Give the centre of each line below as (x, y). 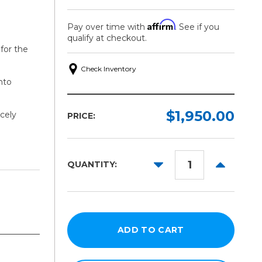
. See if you (197, 27)
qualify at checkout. (107, 38)
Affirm (161, 24)
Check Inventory (108, 68)
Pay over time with (107, 27)
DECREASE (179, 162)
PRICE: (81, 116)
